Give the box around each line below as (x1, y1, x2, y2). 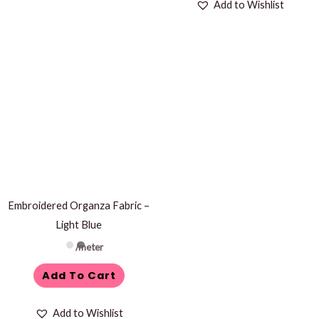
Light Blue (56, 218, 103, 231)
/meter (75, 241, 104, 253)
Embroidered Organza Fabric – (8, 199, 150, 211)
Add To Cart (41, 268, 116, 283)
